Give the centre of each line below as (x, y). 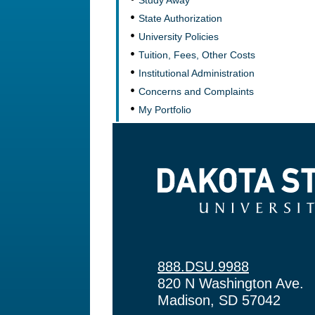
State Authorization (180, 18)
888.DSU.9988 (203, 267)
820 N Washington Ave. (231, 284)
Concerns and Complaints (196, 91)
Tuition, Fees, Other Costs (197, 55)
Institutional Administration (197, 73)
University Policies (179, 37)
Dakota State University (225, 176)
